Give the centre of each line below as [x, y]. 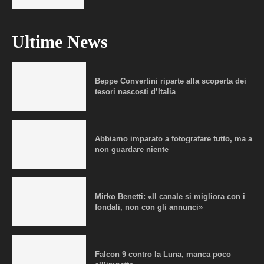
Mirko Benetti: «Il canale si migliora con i [170, 196]
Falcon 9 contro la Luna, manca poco [163, 254]
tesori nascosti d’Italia [135, 92]
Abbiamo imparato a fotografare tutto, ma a [173, 139]
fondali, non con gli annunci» [148, 207]
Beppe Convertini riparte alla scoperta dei [170, 81]
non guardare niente [131, 150]
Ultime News [60, 41]
